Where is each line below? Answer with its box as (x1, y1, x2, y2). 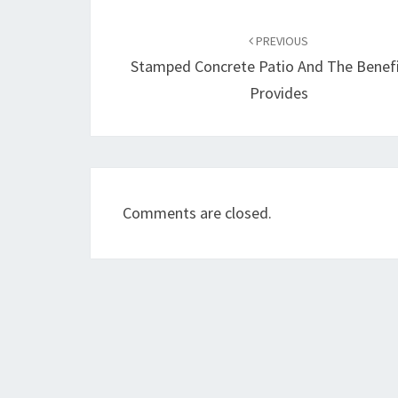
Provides (249, 83, 308, 103)
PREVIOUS (253, 33, 309, 49)
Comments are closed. (123, 203, 272, 223)
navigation (90, 28, 213, 60)
